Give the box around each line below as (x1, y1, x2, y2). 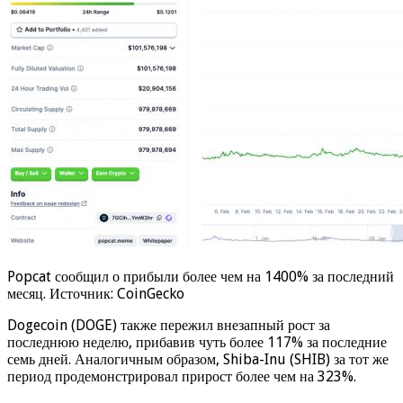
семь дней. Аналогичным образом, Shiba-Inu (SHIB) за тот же (7, 350, 389, 368)
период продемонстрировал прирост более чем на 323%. (7, 367, 356, 385)
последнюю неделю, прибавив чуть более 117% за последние (7, 333, 387, 351)
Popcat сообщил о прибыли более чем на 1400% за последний (7, 267, 394, 285)
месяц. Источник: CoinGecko (7, 284, 184, 302)
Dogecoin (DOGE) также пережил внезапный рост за (7, 316, 330, 334)
